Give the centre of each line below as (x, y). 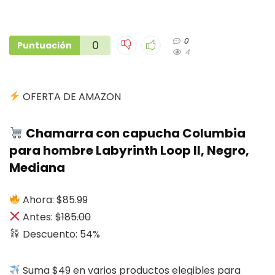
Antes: (38, 217)
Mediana (37, 167)
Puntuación (45, 45)
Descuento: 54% (60, 234)
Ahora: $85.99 (56, 199)
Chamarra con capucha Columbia (134, 133)
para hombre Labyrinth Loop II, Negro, (129, 150)
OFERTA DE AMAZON (71, 96)
